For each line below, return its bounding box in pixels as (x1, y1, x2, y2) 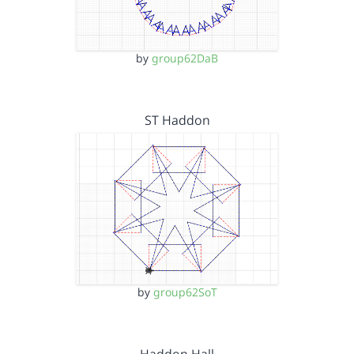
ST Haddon (144, 111, 210, 129)
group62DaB (152, 50, 218, 66)
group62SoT (153, 284, 217, 299)
